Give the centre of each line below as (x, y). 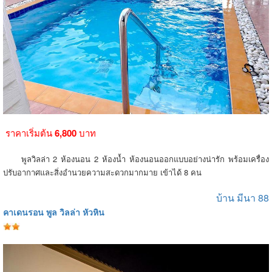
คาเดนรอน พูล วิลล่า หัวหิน (54, 212)
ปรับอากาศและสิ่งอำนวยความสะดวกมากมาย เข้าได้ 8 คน (102, 172)
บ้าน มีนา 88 (243, 198)
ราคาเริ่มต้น (28, 133)
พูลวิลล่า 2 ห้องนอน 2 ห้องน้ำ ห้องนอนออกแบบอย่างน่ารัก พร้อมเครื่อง (136, 159)
